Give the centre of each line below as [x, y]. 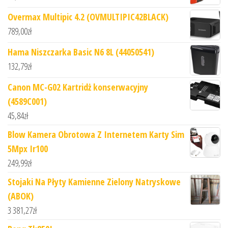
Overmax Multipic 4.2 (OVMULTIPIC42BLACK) [88, 17]
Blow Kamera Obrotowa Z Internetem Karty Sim [96, 135]
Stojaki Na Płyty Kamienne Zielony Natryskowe [94, 182]
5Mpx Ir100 [28, 149]
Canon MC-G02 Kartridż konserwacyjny [78, 87]
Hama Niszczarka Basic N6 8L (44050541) [81, 52]
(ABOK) [21, 196]
